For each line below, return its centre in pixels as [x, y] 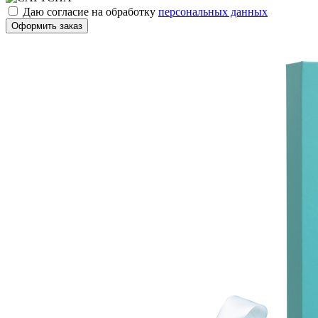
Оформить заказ [47, 26]
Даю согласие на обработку [91, 11]
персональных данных [213, 11]
